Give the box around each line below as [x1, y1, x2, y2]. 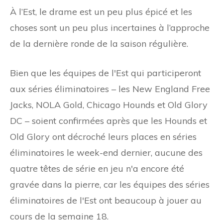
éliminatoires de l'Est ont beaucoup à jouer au [10, 194, 202, 206]
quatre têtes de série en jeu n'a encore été [10, 162, 184, 174]
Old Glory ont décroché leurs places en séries [10, 130, 197, 142]
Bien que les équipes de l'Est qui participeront [10, 67, 201, 79]
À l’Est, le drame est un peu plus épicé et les [10, 5, 192, 17]
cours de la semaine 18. [10, 210, 109, 222]
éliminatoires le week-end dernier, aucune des [10, 146, 203, 158]
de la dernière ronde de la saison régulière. [10, 37, 188, 49]
